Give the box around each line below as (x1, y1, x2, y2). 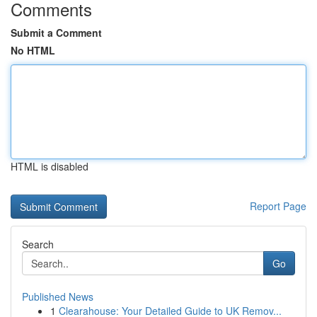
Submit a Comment (11, 25, 102, 40)
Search (22, 237, 54, 251)
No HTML (11, 43, 55, 57)
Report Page (250, 199, 306, 213)
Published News (22, 289, 93, 304)
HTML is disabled (11, 159, 88, 173)
